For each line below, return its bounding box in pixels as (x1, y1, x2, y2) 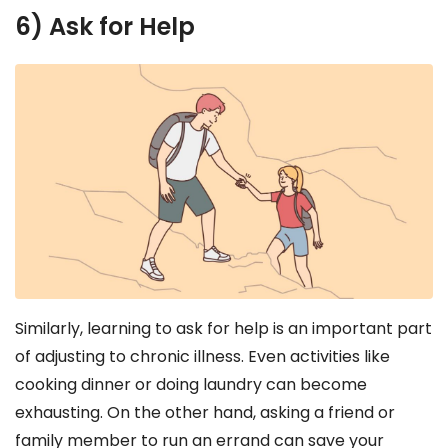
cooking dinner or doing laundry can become (15, 372, 367, 396)
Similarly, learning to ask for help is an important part (15, 316, 432, 340)
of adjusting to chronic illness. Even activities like (15, 344, 390, 368)
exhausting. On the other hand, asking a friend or (15, 400, 395, 424)
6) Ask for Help (15, 9, 195, 43)
